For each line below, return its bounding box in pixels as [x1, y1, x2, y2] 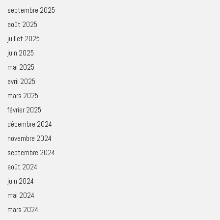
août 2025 [7, 19, 37, 29]
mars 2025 [7, 90, 38, 100]
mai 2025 [7, 62, 34, 72]
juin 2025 [7, 48, 34, 57]
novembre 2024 [7, 133, 52, 143]
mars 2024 [7, 204, 38, 214]
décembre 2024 [7, 119, 52, 129]
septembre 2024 [7, 147, 55, 157]
